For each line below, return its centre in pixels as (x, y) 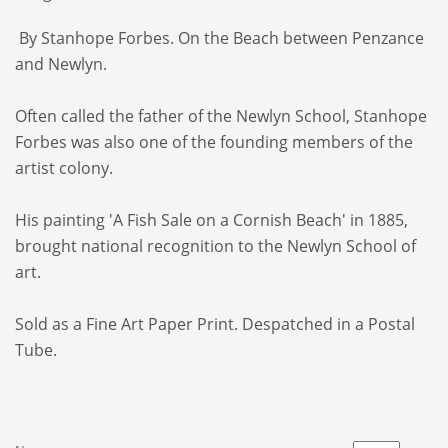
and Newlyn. (61, 64)
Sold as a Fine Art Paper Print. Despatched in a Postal (215, 324)
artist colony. (64, 168)
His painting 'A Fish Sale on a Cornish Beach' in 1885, (211, 220)
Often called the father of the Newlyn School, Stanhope (221, 116)
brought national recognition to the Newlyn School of (215, 246)
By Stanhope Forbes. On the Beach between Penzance (219, 38)
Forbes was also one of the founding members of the (214, 142)
